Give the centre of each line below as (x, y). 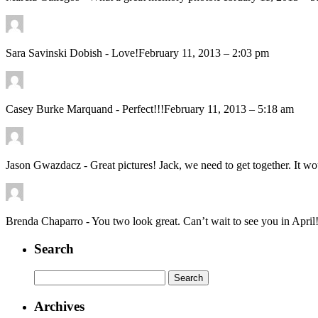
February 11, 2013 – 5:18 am (229, 109)
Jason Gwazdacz (45, 165)
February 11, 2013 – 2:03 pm (204, 53)
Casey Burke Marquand (61, 109)
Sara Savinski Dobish (55, 53)
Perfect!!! (143, 109)
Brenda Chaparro (46, 221)
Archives (59, 306)
